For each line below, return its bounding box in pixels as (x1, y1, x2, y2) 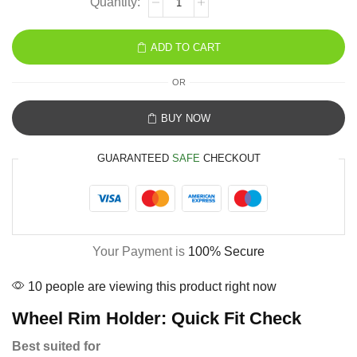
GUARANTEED (96, 152, 172, 164)
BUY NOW (161, 112, 210, 124)
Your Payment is (92, 245, 188, 258)
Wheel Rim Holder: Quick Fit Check (12, 308, 301, 328)
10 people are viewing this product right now (25, 280, 277, 293)
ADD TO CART (151, 41, 221, 53)
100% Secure (188, 245, 265, 258)
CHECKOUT (199, 152, 261, 164)
